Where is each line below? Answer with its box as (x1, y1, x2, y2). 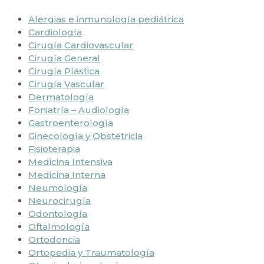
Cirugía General (28, 52, 100, 64)
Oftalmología (28, 220, 90, 232)
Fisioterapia (28, 143, 80, 154)
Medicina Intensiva (28, 156, 113, 167)
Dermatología (28, 91, 94, 103)
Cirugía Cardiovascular (28, 39, 133, 51)
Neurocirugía (28, 194, 91, 206)
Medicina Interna (28, 169, 105, 180)
